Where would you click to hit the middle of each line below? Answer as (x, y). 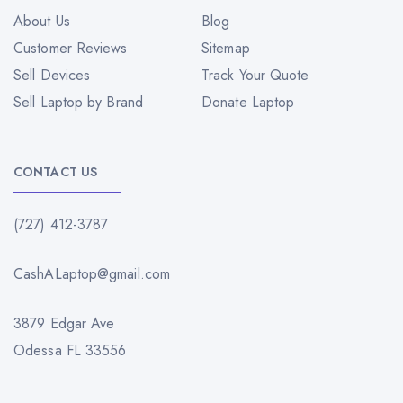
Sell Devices (52, 76)
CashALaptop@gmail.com (92, 274)
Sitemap (226, 49)
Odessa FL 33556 (70, 351)
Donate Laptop (248, 103)
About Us (42, 22)
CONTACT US (55, 172)
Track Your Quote (255, 76)
